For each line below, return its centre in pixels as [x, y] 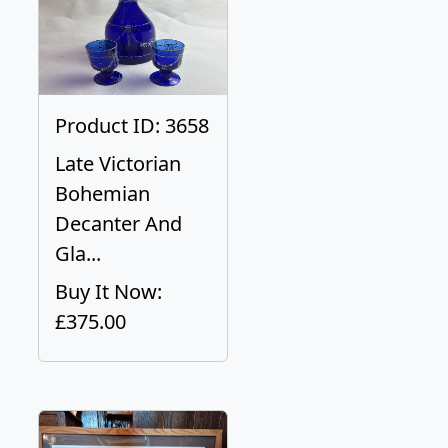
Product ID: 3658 [132, 125]
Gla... [78, 253]
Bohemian [102, 193]
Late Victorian [118, 163]
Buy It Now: [108, 291]
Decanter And [118, 223]
